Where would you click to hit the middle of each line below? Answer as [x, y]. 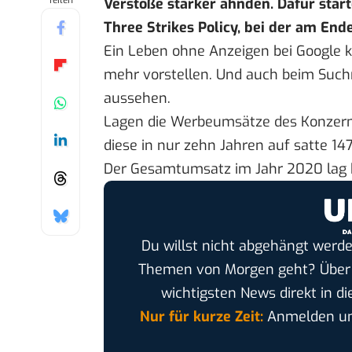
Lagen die [137, 122]
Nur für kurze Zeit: [201, 316]
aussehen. [137, 99]
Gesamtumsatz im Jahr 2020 [227, 169]
